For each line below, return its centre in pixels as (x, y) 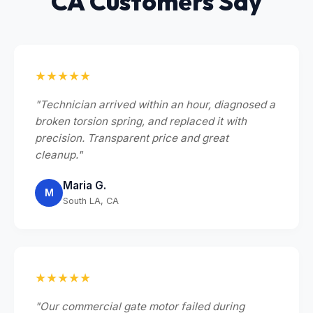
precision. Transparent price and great (132, 138)
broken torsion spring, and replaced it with (141, 121)
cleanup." (59, 154)
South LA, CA (91, 201)
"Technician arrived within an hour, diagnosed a (155, 104)
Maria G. (85, 185)
